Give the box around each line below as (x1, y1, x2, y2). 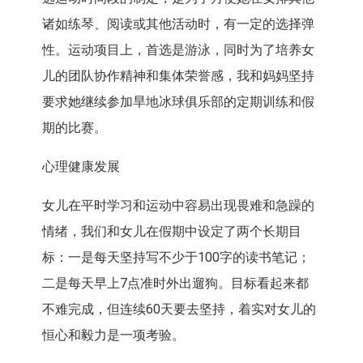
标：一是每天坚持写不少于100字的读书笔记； (41, 250, 310, 266)
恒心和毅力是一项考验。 (41, 327, 185, 344)
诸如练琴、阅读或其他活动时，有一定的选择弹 (41, 16, 314, 32)
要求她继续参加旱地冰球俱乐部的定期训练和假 (41, 94, 314, 110)
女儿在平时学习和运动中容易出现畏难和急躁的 (41, 198, 314, 214)
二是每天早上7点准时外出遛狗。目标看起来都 (41, 275, 309, 292)
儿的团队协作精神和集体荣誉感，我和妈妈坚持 (41, 68, 314, 84)
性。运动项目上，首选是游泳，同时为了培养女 (41, 42, 314, 58)
